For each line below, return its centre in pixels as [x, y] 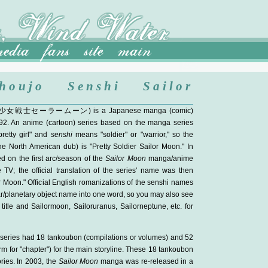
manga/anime [170, 159]
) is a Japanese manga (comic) [141, 111]
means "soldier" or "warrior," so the [133, 135]
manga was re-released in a [146, 261]
